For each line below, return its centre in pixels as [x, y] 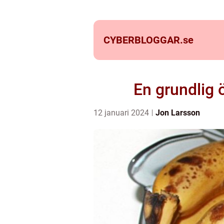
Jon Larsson [178, 113]
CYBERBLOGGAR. [143, 40]
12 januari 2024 [122, 113]
